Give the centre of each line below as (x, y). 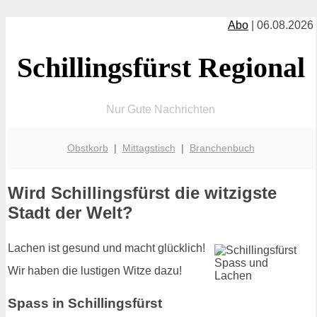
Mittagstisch (149, 148)
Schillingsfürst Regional (161, 67)
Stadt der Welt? (70, 213)
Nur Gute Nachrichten (161, 109)
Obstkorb (87, 148)
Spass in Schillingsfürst (85, 303)
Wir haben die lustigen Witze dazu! (95, 271)
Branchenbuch (222, 148)
